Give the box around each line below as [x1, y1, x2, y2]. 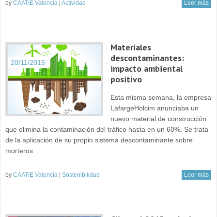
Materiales [110, 41, 151, 53]
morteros [5, 146, 33, 155]
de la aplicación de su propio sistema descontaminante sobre [5, 136, 193, 144]
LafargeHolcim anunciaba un [110, 104, 199, 112]
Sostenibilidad [62, 171, 100, 178]
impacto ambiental [110, 62, 183, 74]
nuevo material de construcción [110, 114, 206, 123]
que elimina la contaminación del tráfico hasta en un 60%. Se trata [5, 125, 209, 133]
